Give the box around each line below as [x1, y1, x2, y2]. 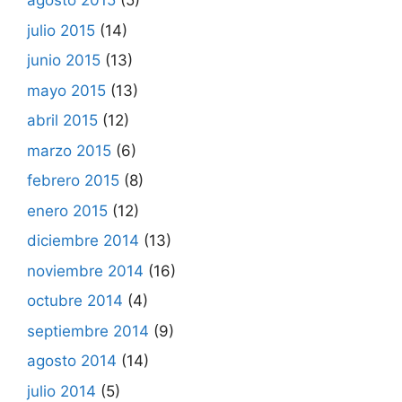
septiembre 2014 [27, 321, 149, 340]
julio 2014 [27, 381, 96, 400]
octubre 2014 [27, 292, 123, 310]
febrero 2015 [27, 171, 119, 189]
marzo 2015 [27, 141, 111, 160]
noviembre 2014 [27, 261, 144, 280]
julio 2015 [27, 21, 95, 39]
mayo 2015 [27, 81, 106, 100]
